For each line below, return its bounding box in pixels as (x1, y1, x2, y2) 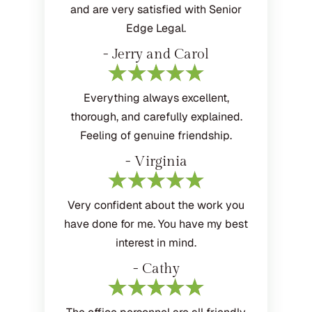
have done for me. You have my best (64, 217, 248, 231)
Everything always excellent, (83, 90, 229, 105)
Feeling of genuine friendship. (80, 127, 232, 143)
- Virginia (125, 153, 187, 170)
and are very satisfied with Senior (70, 1, 242, 17)
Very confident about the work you (68, 198, 244, 212)
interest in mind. (116, 235, 196, 250)
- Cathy (132, 260, 180, 277)
